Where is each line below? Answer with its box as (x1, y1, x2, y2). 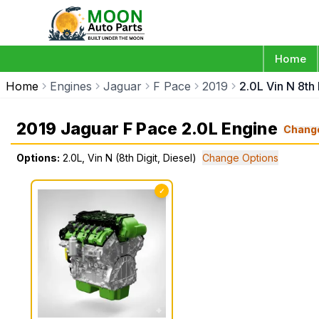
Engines (50, 79, 92, 93)
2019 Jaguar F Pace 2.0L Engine (16, 119, 278, 139)
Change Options (202, 152, 278, 164)
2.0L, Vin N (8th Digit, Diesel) (63, 152, 197, 164)
